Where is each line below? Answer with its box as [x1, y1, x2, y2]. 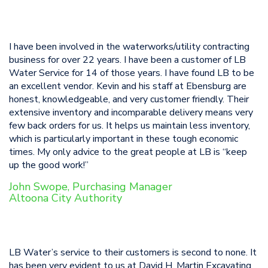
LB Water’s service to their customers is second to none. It [9, 246, 257, 259]
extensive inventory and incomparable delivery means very [9, 106, 253, 119]
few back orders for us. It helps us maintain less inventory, [9, 119, 250, 132]
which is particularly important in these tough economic [9, 132, 238, 145]
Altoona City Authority [9, 191, 125, 205]
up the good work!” [9, 159, 91, 172]
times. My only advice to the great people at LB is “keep [9, 145, 247, 159]
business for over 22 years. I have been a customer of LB [9, 53, 246, 66]
